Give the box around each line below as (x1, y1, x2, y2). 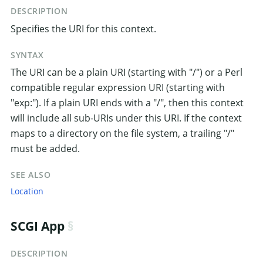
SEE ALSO (11, 169, 51, 181)
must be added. (11, 142, 80, 155)
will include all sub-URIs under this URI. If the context (11, 112, 242, 124)
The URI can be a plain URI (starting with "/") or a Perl (11, 66, 242, 79)
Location (11, 186, 43, 197)
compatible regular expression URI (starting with (11, 81, 225, 94)
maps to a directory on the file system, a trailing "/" (11, 127, 234, 140)
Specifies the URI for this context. (11, 22, 156, 35)
